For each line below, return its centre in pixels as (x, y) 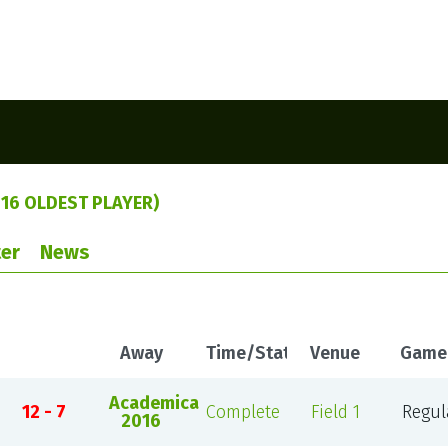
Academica (153, 403)
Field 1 (335, 412)
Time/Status (257, 353)
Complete (242, 412)
